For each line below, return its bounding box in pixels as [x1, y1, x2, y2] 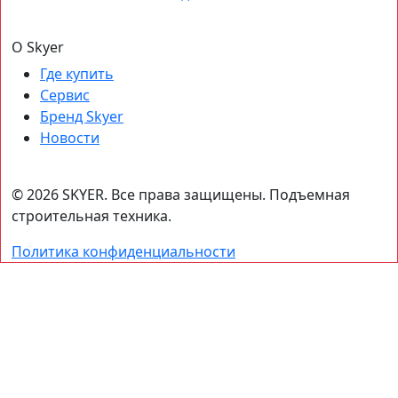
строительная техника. [12, 205, 171, 226]
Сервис [40, 84, 90, 105]
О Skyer [12, 36, 64, 57]
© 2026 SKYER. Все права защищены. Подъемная [12, 184, 350, 204]
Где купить [40, 63, 114, 84]
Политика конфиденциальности [12, 241, 235, 261]
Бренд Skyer [40, 106, 123, 126]
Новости [40, 127, 99, 147]
